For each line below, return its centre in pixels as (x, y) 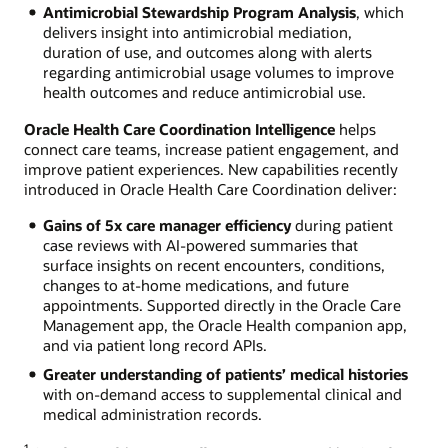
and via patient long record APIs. (154, 344)
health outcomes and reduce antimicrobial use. (204, 92)
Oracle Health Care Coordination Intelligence (179, 128)
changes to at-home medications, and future (195, 284)
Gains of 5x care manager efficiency (166, 224)
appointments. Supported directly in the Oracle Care (221, 304)
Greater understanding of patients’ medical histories (225, 373)
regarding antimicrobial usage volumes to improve (218, 72)
